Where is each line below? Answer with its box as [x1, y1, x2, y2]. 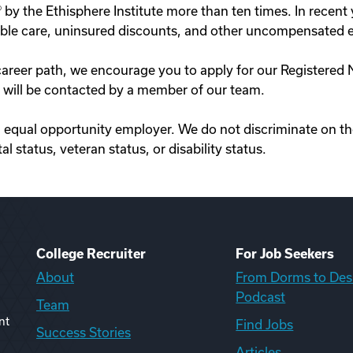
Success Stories [36, 325, 131, 340]
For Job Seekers [236, 247, 335, 261]
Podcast [236, 290, 286, 304]
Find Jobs [236, 318, 294, 332]
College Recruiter [36, 247, 146, 261]
